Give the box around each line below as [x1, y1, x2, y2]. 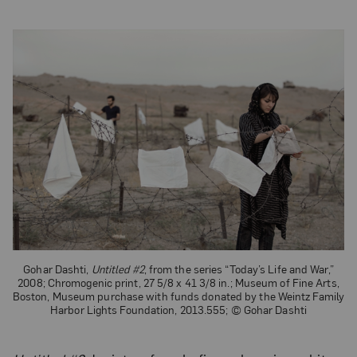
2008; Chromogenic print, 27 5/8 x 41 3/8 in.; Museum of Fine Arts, [18, 275, 339, 290]
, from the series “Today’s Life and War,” [143, 261, 334, 277]
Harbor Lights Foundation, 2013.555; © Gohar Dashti [50, 302, 307, 317]
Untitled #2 [91, 261, 144, 277]
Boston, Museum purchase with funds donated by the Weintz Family [12, 288, 345, 304]
